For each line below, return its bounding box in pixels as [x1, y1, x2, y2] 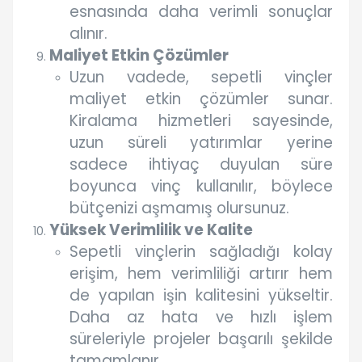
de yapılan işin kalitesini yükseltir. [69, 284, 333, 307]
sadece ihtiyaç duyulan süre [69, 154, 333, 176]
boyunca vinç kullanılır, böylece [69, 175, 333, 198]
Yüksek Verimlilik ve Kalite [49, 219, 253, 242]
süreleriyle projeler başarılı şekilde [69, 328, 333, 351]
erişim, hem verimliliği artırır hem [69, 263, 333, 285]
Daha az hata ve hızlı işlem [69, 306, 333, 329]
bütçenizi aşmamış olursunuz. [69, 197, 289, 220]
